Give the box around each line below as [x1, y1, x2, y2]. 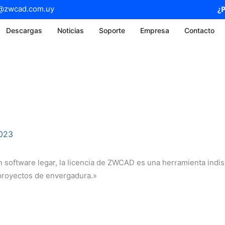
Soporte [99, 26, 125, 35]
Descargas [6, 26, 42, 35]
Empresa [140, 26, 169, 35]
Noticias [57, 26, 84, 35]
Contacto [184, 26, 214, 35]
